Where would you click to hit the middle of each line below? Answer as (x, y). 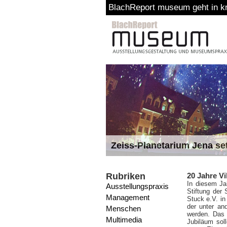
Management (128, 197)
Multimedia (124, 220)
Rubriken (126, 176)
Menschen (123, 209)
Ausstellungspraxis (137, 186)
